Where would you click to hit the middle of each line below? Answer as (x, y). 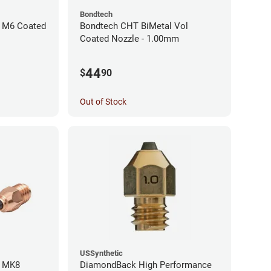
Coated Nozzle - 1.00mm (129, 38)
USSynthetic (101, 253)
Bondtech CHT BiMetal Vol (134, 26)
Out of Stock (103, 101)
